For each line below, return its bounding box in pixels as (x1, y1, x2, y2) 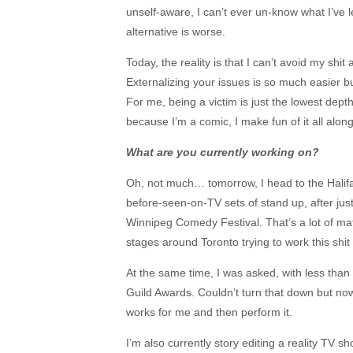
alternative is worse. (126, 24, 225, 38)
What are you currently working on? (126, 145, 319, 158)
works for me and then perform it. (126, 305, 292, 318)
